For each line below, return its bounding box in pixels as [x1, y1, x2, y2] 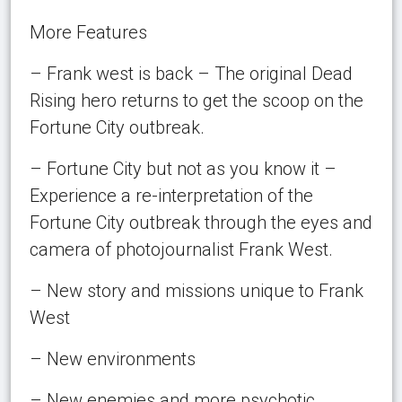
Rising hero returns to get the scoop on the [29, 89, 363, 111]
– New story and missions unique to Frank [29, 279, 363, 301]
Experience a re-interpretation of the [29, 184, 313, 206]
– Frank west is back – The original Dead [29, 62, 353, 84]
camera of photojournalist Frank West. [29, 238, 333, 260]
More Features [29, 21, 147, 43]
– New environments [29, 347, 196, 370]
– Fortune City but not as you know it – [29, 157, 336, 179]
